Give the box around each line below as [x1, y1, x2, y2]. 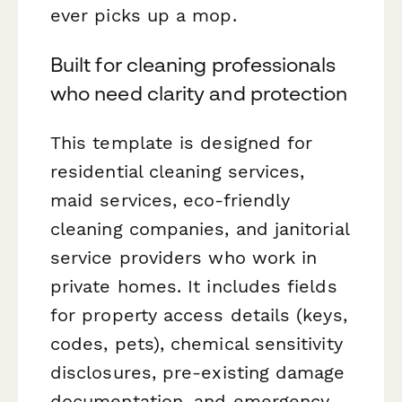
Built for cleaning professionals [50, 52, 336, 76]
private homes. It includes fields [50, 275, 337, 298]
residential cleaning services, [50, 161, 305, 183]
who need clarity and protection [50, 81, 348, 105]
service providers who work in [50, 247, 318, 269]
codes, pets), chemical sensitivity [50, 333, 343, 355]
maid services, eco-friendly [50, 189, 291, 212]
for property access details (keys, [50, 304, 347, 327]
